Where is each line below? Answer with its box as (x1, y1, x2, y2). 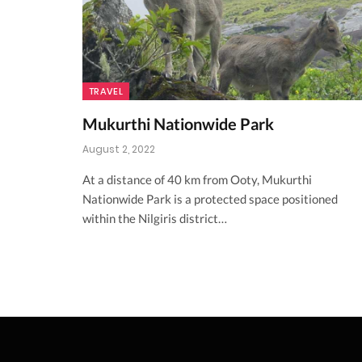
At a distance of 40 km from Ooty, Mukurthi (82, 172, 312, 187)
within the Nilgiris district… (82, 211, 227, 226)
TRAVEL (89, 85, 123, 99)
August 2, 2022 (82, 142, 155, 157)
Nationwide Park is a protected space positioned (82, 192, 338, 207)
